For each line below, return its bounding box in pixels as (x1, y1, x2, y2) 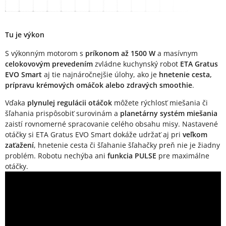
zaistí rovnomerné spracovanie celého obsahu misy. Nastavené (5, 119, 218, 129)
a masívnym (155, 48, 198, 58)
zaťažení (5, 140, 34, 150)
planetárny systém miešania (118, 108, 217, 118)
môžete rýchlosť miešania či (114, 97, 208, 107)
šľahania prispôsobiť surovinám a (5, 108, 118, 118)
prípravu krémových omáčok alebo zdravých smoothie (5, 80, 192, 90)
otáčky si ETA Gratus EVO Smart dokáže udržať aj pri (5, 129, 183, 139)
